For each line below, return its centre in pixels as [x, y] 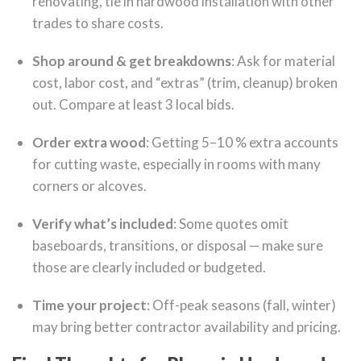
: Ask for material [283, 61]
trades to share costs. [98, 23]
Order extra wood [89, 142]
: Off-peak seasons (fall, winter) [241, 305]
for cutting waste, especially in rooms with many [176, 164]
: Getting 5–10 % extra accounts [242, 142]
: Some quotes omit [231, 224]
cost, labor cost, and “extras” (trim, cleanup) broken [185, 83]
